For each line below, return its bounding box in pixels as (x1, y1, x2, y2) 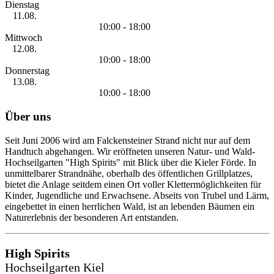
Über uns (5, 110, 51, 124)
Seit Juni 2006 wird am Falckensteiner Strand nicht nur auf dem (5, 135, 250, 146)
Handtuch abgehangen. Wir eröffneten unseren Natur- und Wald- (5, 146, 255, 157)
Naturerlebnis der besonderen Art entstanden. (5, 212, 179, 223)
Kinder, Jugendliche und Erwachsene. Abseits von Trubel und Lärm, (5, 190, 269, 201)
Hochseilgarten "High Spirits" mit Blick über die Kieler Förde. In (5, 157, 256, 168)
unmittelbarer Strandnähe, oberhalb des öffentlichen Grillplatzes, (5, 168, 253, 179)
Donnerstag (5, 65, 50, 76)
